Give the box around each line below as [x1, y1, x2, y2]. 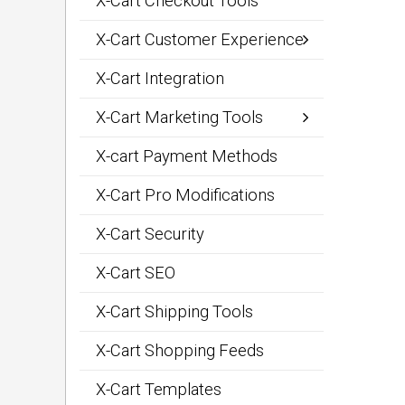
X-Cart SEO [96, 263, 175, 282]
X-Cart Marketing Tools [96, 108, 263, 127]
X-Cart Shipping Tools [96, 302, 253, 321]
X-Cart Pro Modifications [96, 185, 275, 204]
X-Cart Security [96, 224, 204, 243]
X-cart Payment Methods [96, 146, 278, 165]
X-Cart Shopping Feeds [96, 341, 264, 360]
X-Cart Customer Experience [96, 30, 304, 49]
